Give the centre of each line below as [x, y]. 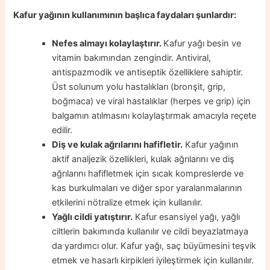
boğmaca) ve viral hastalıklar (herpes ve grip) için [152, 102]
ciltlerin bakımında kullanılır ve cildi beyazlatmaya [150, 232]
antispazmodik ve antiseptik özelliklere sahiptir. [148, 73]
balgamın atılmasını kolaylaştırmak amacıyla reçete [154, 116]
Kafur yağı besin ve [202, 44]
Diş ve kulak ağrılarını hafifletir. [118, 145]
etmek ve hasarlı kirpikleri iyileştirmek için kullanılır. [153, 261]
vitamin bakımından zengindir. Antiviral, [132, 58]
